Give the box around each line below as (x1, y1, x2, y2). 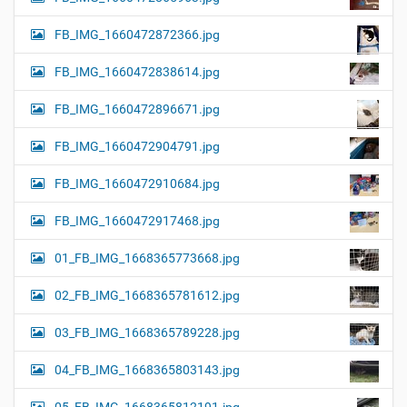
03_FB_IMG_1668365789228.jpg (55, 325, 240, 341)
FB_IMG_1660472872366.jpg (55, 27, 220, 43)
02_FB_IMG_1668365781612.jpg (55, 288, 240, 303)
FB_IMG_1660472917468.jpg (55, 213, 220, 229)
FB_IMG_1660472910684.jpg (55, 176, 220, 192)
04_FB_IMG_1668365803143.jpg (55, 362, 240, 378)
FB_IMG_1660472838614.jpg (55, 65, 220, 80)
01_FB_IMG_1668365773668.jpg (55, 251, 240, 266)
